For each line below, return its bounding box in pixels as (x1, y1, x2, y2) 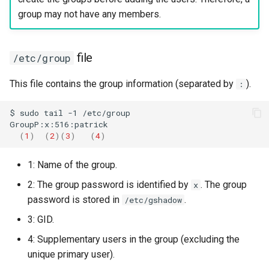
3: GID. (28, 214, 54, 225)
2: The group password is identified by (28, 179, 191, 190)
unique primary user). (28, 249, 115, 260)
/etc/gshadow (124, 195, 182, 205)
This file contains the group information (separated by (10, 78, 236, 89)
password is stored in (28, 194, 122, 205)
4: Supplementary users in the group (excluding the (28, 234, 240, 245)
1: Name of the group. (28, 159, 117, 171)
